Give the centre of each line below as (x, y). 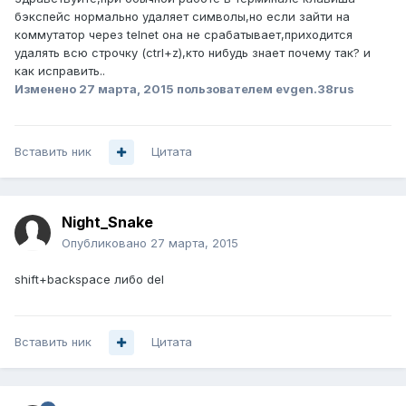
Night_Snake (107, 222)
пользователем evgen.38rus (264, 89)
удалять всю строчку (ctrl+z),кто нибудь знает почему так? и (193, 53)
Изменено (47, 89)
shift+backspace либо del (89, 280)
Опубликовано (106, 243)
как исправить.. (60, 71)
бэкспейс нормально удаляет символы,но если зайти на (182, 17)
